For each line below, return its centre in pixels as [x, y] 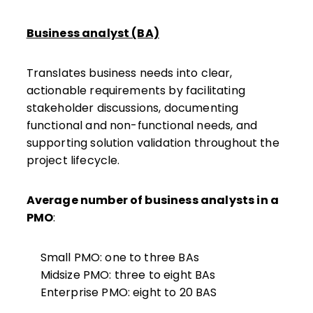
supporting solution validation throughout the [153, 143]
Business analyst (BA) [93, 34]
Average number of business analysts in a [152, 201]
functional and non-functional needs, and [141, 126]
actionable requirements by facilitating [136, 91]
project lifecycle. [73, 161]
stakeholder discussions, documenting [132, 108]
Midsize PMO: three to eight [118, 275]
